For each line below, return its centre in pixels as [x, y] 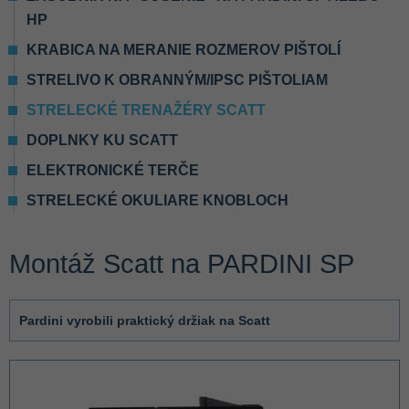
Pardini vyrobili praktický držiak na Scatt [145, 320]
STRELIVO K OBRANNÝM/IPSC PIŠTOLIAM [177, 80]
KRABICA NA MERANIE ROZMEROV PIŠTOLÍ [184, 50]
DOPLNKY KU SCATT [102, 140]
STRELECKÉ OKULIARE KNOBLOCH [157, 200]
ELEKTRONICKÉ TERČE [113, 170]
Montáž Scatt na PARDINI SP [182, 264]
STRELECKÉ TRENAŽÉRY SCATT [146, 110]
